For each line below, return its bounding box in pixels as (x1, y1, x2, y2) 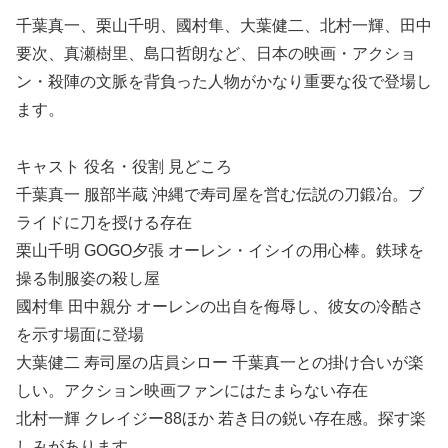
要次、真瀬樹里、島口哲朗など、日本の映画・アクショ (16, 45, 416, 63)
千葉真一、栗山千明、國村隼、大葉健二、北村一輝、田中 (16, 17, 432, 35)
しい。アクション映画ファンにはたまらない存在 (16, 382, 368, 400)
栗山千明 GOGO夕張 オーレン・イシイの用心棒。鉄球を (16, 242, 424, 260)
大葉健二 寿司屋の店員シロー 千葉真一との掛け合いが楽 (16, 354, 424, 372)
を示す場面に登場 (16, 326, 144, 344)
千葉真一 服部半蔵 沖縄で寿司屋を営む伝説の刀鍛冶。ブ (16, 186, 424, 204)
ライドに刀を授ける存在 (16, 214, 192, 232)
